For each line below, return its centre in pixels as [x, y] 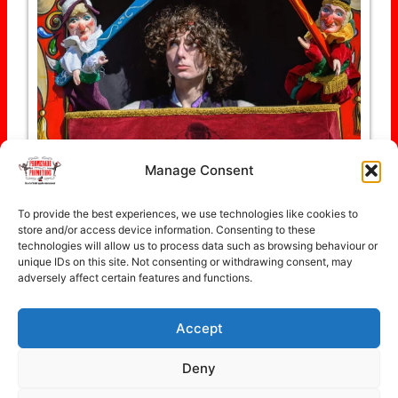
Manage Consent [199, 170]
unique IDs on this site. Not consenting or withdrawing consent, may [185, 262]
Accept [199, 328]
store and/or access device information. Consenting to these [167, 230]
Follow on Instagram [212, 229]
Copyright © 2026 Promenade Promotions [199, 338]
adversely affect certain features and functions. [135, 278]
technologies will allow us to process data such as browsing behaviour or [198, 246]
